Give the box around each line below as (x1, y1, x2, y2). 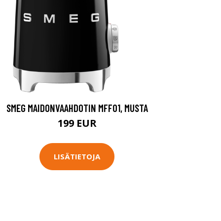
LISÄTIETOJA (54, 151, 100, 162)
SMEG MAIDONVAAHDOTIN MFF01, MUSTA (6, 101, 148, 114)
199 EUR (57, 116, 97, 130)
